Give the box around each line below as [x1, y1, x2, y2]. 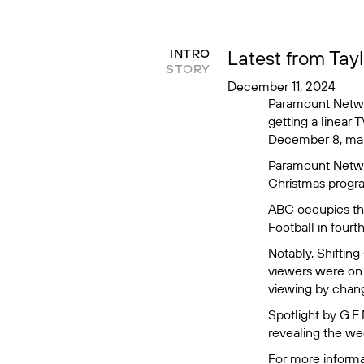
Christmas [267, 175, 325, 191]
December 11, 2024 [227, 78, 336, 94]
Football [267, 219, 314, 235]
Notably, [267, 245, 317, 261]
